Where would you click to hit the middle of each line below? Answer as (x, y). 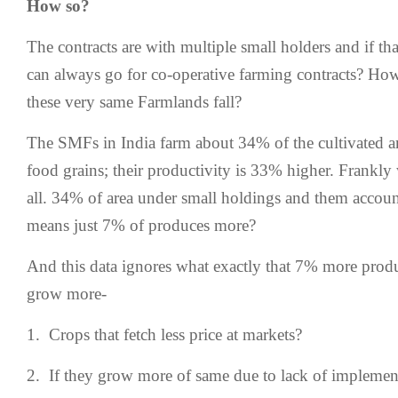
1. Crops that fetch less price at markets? (164, 334)
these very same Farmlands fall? (134, 102)
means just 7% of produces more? (141, 225)
